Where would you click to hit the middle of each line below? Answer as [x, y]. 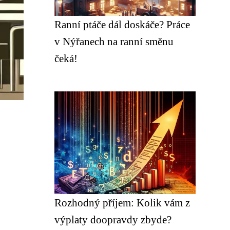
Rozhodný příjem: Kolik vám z [122, 203]
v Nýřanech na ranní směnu [114, 41]
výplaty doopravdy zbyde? [113, 219]
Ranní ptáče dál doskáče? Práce [122, 24]
